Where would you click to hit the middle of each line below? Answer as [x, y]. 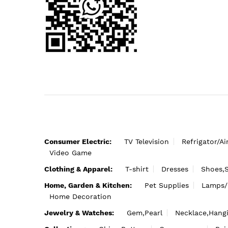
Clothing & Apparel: [78, 169]
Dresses [175, 169]
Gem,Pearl [145, 212]
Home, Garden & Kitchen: [88, 185]
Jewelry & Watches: [79, 212]
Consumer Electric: [78, 141]
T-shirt [137, 169]
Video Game [70, 152]
